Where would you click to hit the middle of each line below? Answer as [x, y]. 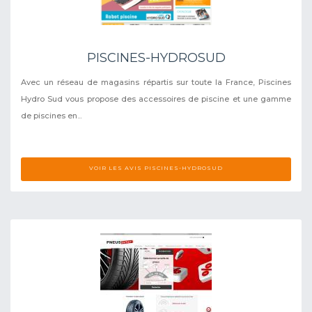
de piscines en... [51, 115]
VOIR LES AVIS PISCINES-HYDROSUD [156, 167]
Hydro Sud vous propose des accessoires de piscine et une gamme [156, 99]
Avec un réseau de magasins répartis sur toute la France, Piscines [156, 82]
